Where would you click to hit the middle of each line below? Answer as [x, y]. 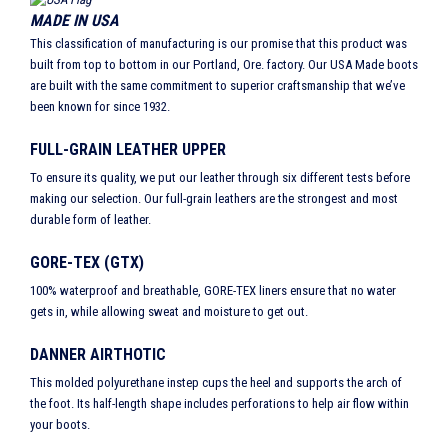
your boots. [60, 425]
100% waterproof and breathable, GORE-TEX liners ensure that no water [213, 291]
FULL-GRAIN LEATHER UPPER [128, 150]
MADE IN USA [74, 21]
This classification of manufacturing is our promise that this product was [218, 44]
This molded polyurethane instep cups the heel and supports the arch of [216, 383]
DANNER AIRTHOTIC [98, 355]
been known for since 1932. [100, 107]
